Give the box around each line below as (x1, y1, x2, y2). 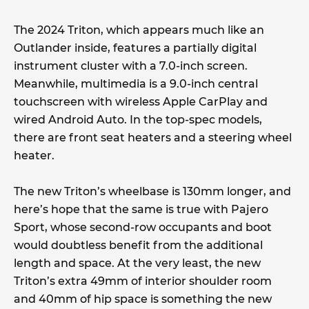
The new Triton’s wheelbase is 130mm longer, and (14, 185, 291, 199)
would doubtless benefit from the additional (14, 239, 263, 252)
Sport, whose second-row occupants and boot (14, 221, 272, 235)
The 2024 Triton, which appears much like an (14, 23, 264, 37)
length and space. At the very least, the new (14, 257, 261, 270)
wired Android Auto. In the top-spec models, (14, 113, 262, 127)
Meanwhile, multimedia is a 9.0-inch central (14, 77, 258, 91)
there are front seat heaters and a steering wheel (14, 131, 292, 145)
